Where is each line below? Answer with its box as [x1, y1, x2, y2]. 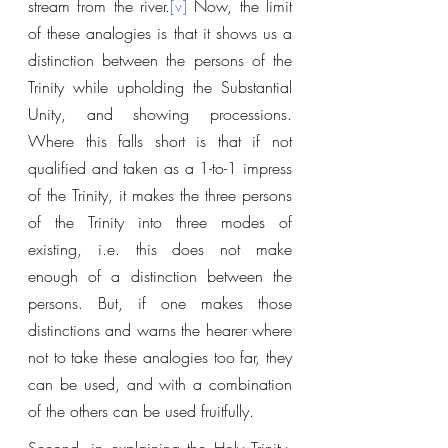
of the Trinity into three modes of [28, 211, 292, 233]
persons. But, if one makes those [28, 292, 292, 314]
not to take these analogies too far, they [28, 346, 292, 368]
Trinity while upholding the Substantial [28, 76, 292, 98]
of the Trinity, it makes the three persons [28, 184, 292, 206]
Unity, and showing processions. [28, 103, 292, 125]
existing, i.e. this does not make [28, 238, 292, 260]
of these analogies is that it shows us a [28, 22, 292, 44]
